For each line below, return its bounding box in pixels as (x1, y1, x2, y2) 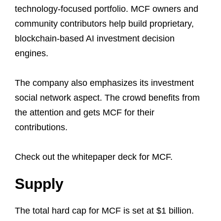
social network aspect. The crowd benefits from (15, 92, 200, 103)
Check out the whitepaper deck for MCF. (15, 151, 173, 162)
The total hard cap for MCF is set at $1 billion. (15, 205, 194, 216)
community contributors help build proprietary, (15, 18, 194, 29)
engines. (15, 48, 48, 58)
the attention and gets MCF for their (15, 107, 154, 117)
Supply (15, 175, 64, 192)
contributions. (15, 122, 68, 132)
